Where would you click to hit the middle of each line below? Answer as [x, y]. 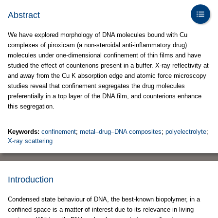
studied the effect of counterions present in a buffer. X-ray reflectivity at [108, 65]
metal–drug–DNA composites [121, 132]
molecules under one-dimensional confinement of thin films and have [104, 55]
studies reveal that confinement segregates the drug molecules [96, 86]
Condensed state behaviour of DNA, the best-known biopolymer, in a [104, 199]
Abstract [24, 15]
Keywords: [25, 132]
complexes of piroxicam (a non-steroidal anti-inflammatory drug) [97, 45]
